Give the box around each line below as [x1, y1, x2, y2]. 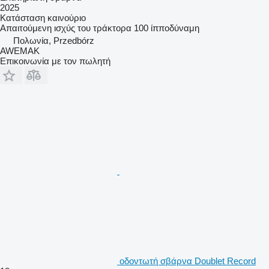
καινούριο [45, 12, 86, 23]
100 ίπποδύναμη [134, 22, 199, 33]
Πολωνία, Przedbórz [13, 35, 94, 46]
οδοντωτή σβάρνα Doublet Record [119, 255, 256, 266]
